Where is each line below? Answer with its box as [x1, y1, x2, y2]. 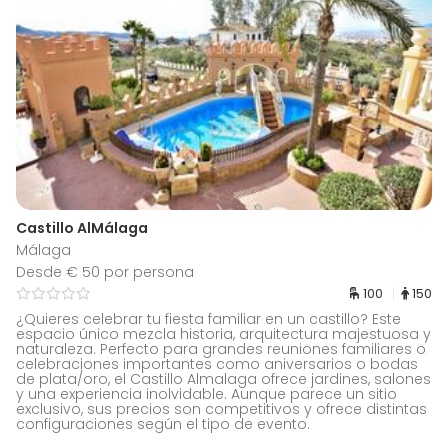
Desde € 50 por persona [16, 261, 194, 282]
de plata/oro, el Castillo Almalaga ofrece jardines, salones [16, 368, 431, 389]
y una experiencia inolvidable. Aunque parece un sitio [16, 383, 397, 404]
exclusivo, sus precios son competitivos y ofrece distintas [16, 398, 427, 419]
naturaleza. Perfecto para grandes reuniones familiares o [16, 338, 426, 359]
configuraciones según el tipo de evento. [16, 413, 310, 434]
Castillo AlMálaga [16, 217, 148, 238]
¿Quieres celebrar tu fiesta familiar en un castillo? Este [16, 308, 401, 329]
